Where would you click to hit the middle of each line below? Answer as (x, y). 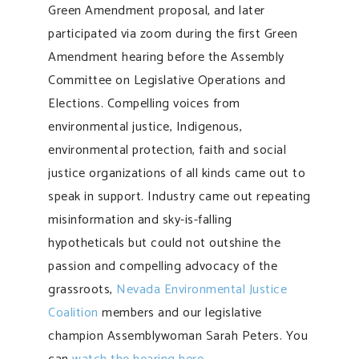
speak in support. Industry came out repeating (179, 196)
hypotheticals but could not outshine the (164, 243)
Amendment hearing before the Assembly (166, 57)
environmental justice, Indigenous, (145, 127)
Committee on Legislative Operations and (167, 80)
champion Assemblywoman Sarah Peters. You (178, 336)
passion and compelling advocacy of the (163, 266)
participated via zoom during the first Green (173, 34)
